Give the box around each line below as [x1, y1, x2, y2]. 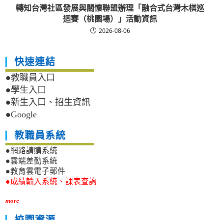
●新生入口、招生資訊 [5, 97, 91, 108]
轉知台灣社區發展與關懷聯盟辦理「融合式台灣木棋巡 [16, 2, 204, 14]
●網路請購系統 [5, 146, 58, 155]
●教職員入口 [5, 73, 55, 83]
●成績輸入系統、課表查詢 [5, 177, 97, 186]
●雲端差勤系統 [5, 157, 58, 165]
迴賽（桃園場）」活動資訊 [63, 13, 157, 25]
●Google [5, 110, 37, 120]
